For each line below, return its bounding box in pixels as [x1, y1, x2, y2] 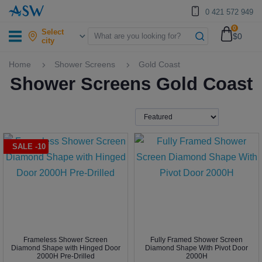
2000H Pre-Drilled [36, 252, 95, 260]
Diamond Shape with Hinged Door [11, 244, 120, 252]
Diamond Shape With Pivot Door [145, 244, 248, 252]
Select [42, 27, 64, 36]
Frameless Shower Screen [23, 236, 108, 244]
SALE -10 [12, 142, 46, 151]
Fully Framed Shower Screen [150, 236, 243, 244]
